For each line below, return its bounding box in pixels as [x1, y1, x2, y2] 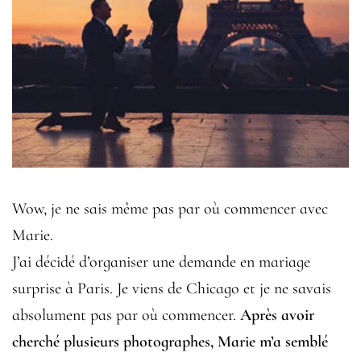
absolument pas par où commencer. [12, 305, 240, 325]
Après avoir [240, 305, 314, 325]
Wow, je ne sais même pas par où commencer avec [12, 199, 328, 218]
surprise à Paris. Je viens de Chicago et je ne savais [12, 279, 331, 298]
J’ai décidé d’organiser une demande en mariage [12, 252, 310, 272]
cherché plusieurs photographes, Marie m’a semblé [12, 332, 328, 351]
